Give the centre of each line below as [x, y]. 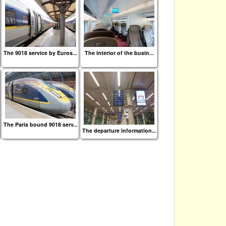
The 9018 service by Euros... [40, 53]
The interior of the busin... [119, 53]
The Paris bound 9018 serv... [40, 124]
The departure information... [119, 130]
